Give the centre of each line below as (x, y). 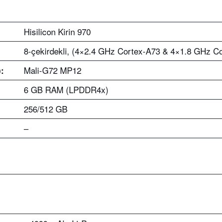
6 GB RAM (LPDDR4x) (66, 89)
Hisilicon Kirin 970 (57, 31)
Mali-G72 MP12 (53, 70)
